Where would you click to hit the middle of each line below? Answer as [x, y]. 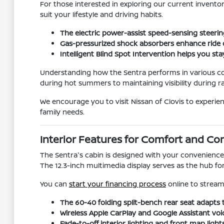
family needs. [62, 112]
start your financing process [117, 184]
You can [54, 184]
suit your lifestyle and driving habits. [101, 14]
